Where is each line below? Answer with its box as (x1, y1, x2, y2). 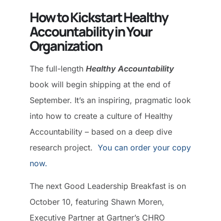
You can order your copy (98, 142, 191, 152)
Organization (30, 36, 102, 55)
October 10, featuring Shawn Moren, (30, 197, 164, 207)
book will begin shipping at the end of (30, 79, 171, 89)
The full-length (30, 63, 86, 74)
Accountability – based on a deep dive (30, 126, 172, 137)
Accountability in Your (30, 22, 152, 40)
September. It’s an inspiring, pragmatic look (30, 95, 191, 105)
